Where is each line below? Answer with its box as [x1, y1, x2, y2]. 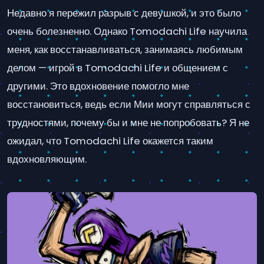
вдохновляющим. [7, 151, 87, 166]
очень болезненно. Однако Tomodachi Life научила [7, 24, 247, 38]
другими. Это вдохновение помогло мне [7, 78, 189, 93]
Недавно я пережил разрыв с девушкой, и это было [7, 5, 241, 20]
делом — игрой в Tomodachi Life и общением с [7, 60, 228, 75]
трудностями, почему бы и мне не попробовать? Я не [7, 115, 249, 130]
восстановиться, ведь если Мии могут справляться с [7, 97, 250, 111]
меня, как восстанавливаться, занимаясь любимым [7, 42, 243, 57]
